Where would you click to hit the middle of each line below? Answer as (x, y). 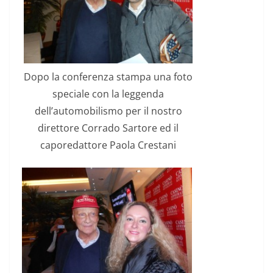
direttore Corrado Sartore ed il (108, 128)
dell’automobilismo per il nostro (108, 111)
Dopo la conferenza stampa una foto (108, 77)
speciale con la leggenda (108, 94)
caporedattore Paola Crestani (108, 145)
